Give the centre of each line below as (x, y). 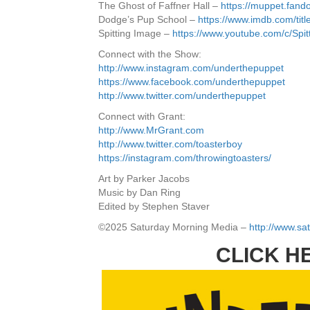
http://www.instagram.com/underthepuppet (191, 68)
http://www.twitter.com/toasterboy (170, 144)
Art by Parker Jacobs (144, 179)
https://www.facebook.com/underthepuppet (192, 82)
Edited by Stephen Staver (154, 206)
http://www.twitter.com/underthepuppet (182, 95)
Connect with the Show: (150, 54)
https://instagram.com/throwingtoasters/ (185, 158)
